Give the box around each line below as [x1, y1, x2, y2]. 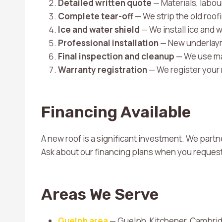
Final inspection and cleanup [58, 51, 174, 62]
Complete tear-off [58, 10, 133, 22]
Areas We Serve [41, 185, 159, 204]
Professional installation [58, 37, 159, 49]
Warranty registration [58, 64, 147, 75]
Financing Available [41, 103, 191, 121]
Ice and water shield [58, 24, 140, 35]
